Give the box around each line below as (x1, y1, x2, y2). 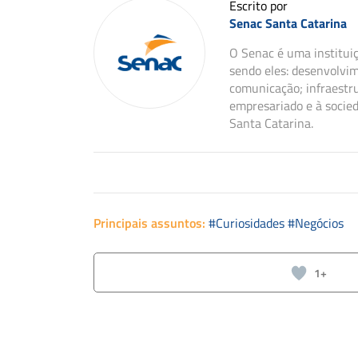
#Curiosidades (209, 213, 288, 233)
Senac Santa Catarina (229, 14, 347, 33)
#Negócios (288, 213, 344, 233)
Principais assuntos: (93, 213, 205, 233)
